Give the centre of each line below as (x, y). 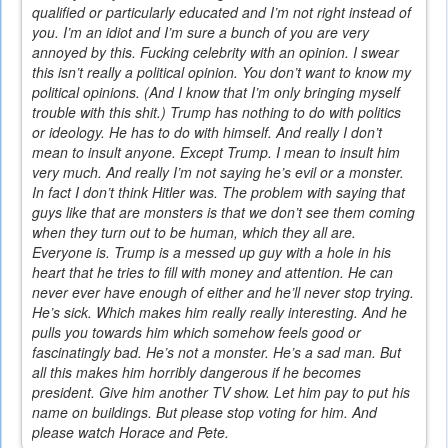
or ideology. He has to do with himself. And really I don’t (207, 132)
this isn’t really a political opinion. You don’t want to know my (221, 72)
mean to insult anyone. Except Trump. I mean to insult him (216, 152)
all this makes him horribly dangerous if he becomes (196, 372)
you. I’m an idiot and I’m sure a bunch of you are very (200, 32)
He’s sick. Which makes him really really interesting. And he (219, 312)
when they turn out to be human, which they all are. (194, 232)
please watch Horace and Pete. (130, 432)
